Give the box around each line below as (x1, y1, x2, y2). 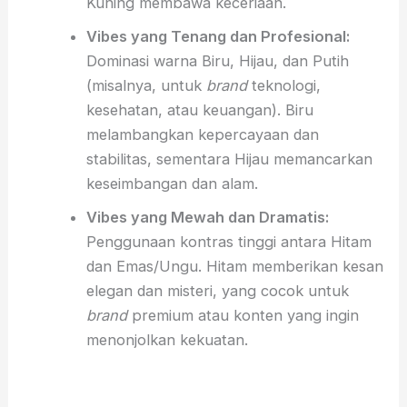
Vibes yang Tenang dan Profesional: (85, 27, 350, 46)
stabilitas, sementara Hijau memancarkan (85, 150, 372, 169)
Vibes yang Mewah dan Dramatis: (85, 208, 329, 227)
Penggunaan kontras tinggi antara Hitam (85, 233, 372, 252)
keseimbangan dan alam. (85, 174, 258, 194)
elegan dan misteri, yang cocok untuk (85, 282, 349, 301)
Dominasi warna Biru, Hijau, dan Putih (85, 52, 349, 71)
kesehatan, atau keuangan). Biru (85, 101, 313, 120)
